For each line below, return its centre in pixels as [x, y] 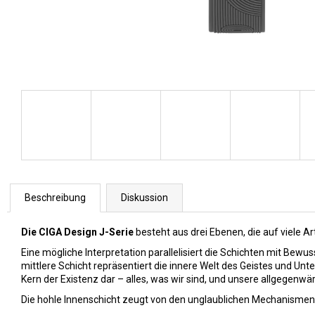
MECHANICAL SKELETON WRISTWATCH [177, 15]
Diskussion [144, 198]
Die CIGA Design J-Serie [77, 232]
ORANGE [99, 27]
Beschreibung [55, 198]
